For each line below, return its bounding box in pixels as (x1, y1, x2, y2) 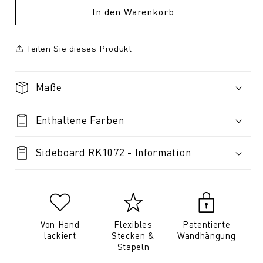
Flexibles (114, 218, 153, 231)
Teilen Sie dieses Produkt (26, 42, 132, 53)
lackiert (43, 230, 76, 242)
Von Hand (40, 218, 80, 231)
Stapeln (117, 241, 150, 253)
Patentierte (182, 218, 231, 231)
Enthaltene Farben (35, 113, 124, 126)
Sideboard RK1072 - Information (35, 146, 191, 159)
